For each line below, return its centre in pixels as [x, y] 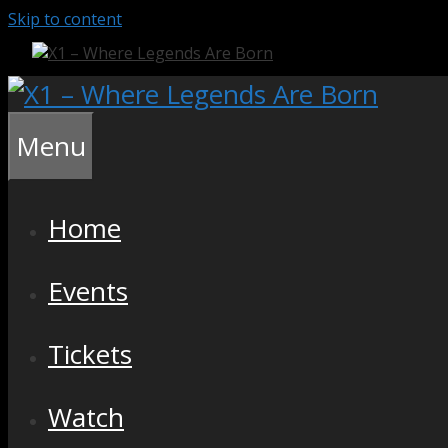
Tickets [90, 354]
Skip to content [65, 19]
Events [88, 291]
